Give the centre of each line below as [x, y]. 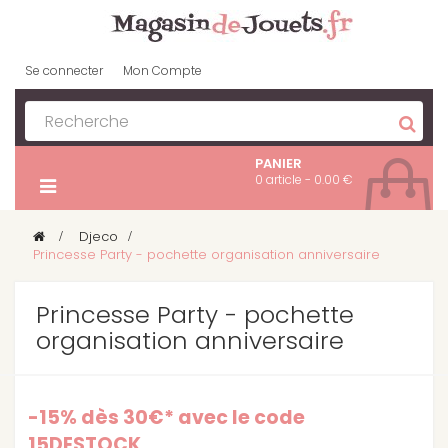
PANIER [278, 163]
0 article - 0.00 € [304, 179]
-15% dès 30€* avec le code [166, 417]
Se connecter [64, 70]
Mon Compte [162, 70]
